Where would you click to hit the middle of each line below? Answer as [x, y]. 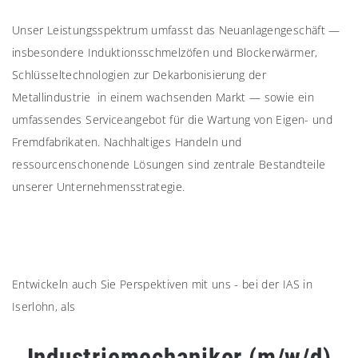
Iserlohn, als [44, 307]
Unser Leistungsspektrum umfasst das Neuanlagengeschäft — [176, 30]
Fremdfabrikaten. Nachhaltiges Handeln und [127, 142]
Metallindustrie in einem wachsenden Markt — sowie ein [163, 97]
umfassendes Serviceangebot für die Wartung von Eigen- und [172, 120]
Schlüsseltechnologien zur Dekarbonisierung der [139, 75]
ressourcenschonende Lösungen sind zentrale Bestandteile [169, 165]
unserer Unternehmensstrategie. [99, 187]
